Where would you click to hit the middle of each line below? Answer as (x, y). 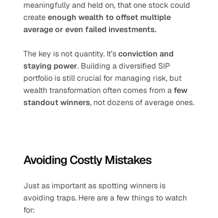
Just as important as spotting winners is (94, 186)
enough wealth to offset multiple (109, 17)
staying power (50, 66)
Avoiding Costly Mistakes (87, 160)
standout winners (57, 102)
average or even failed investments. (90, 29)
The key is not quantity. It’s (71, 54)
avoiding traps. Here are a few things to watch (105, 198)
